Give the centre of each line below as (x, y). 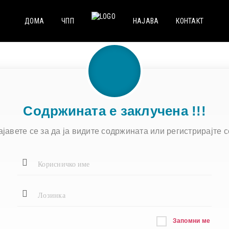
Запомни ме (191, 221)
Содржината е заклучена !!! (114, 111)
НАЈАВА (146, 21)
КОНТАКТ (190, 21)
